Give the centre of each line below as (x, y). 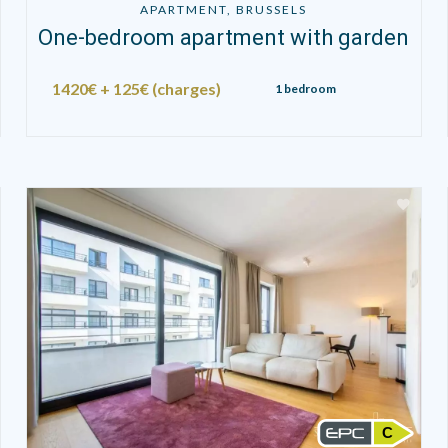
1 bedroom (305, 88)
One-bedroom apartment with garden (224, 37)
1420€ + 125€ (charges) (137, 88)
